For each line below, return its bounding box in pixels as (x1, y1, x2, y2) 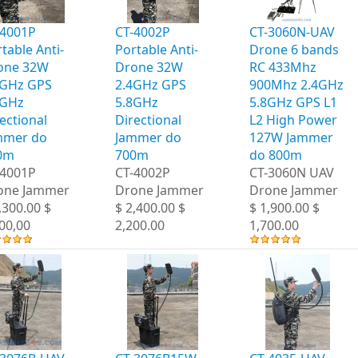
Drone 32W (115, 58, 183, 76)
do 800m (249, 145, 302, 164)
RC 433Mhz (249, 58, 316, 76)
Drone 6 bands (249, 40, 339, 58)
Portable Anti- (115, 40, 198, 58)
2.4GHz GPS (115, 75, 186, 93)
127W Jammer (249, 128, 333, 146)
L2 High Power (249, 110, 337, 129)
